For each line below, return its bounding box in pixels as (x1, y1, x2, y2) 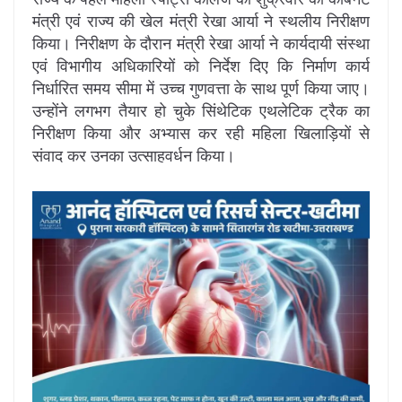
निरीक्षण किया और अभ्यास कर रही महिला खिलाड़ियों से (32, 121, 370, 144)
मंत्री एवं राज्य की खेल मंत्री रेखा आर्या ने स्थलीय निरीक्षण (32, 9, 370, 31)
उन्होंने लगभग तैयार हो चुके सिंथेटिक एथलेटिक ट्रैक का (32, 99, 370, 121)
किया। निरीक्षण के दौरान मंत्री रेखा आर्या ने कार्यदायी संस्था (32, 31, 370, 54)
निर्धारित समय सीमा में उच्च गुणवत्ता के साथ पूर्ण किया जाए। (32, 76, 370, 99)
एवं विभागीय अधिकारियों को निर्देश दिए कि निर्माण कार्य (32, 54, 370, 76)
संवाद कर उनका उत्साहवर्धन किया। (32, 144, 235, 166)
